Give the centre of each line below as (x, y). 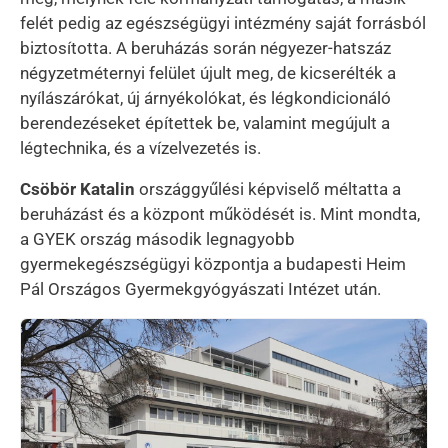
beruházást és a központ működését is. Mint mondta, (220, 213)
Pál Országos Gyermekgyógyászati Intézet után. (200, 288)
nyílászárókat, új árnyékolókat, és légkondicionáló (205, 97)
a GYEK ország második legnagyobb (157, 238)
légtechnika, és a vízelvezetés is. (140, 147)
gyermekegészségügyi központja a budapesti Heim (213, 263)
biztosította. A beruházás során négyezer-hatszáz (205, 47)
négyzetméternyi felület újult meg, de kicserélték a (208, 72)
